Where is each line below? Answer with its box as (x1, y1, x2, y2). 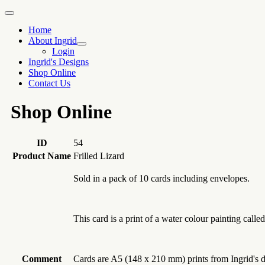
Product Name (12, 150, 71, 161)
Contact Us (28, 78, 70, 88)
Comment (22, 253, 62, 264)
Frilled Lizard (73, 150, 124, 161)
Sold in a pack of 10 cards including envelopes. (73, 173, 250, 183)
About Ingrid (28, 35, 77, 46)
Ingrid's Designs (28, 57, 89, 67)
